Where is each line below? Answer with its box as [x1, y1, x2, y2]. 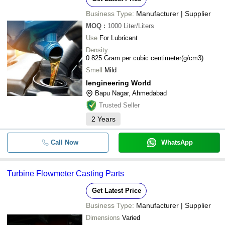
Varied [122, 214, 140, 221]
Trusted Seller [99, 101, 140, 109]
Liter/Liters [124, 22, 154, 30]
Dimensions [86, 214, 120, 221]
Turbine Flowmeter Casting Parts [7, 169, 124, 178]
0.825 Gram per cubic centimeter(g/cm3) [86, 54, 203, 62]
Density [86, 46, 108, 54]
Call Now [50, 139, 78, 146]
